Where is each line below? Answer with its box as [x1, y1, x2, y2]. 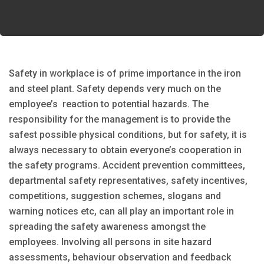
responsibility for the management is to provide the [9, 113, 230, 125]
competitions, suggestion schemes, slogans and [9, 190, 221, 202]
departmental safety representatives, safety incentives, [9, 174, 247, 186]
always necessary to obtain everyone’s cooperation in [9, 144, 242, 156]
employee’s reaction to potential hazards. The [9, 98, 209, 110]
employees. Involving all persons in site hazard [9, 236, 212, 247]
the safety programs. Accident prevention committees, [9, 159, 245, 171]
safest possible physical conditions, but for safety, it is [9, 128, 247, 140]
